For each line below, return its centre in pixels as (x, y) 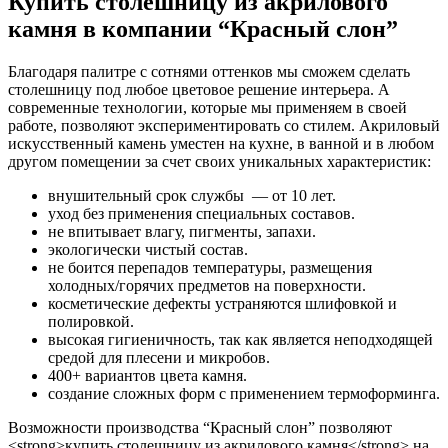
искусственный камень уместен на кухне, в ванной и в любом (221, 143)
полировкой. (91, 321)
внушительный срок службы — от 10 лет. (192, 195)
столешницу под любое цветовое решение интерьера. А (199, 89)
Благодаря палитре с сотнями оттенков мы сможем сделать (209, 71)
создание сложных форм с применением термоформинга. (244, 393)
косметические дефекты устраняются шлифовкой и (222, 303)
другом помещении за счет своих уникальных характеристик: (219, 161)
